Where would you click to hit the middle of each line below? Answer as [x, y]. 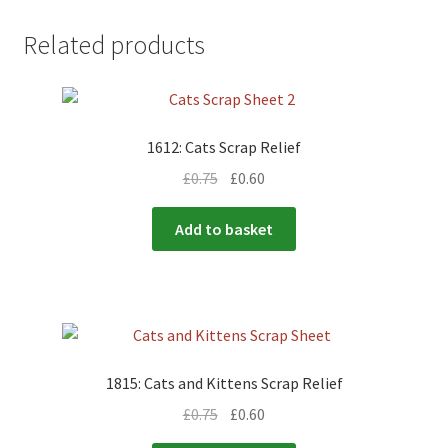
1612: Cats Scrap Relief [224, 147]
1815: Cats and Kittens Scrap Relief [224, 382]
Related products [113, 45]
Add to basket [224, 228]
